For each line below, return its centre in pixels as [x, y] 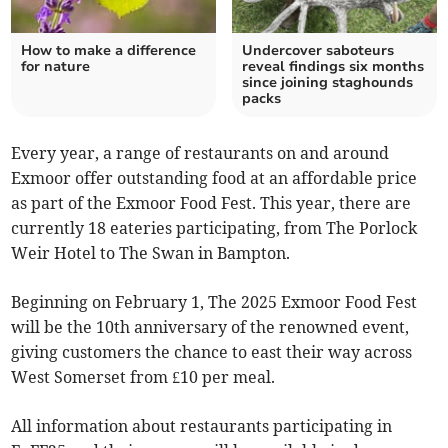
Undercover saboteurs [318, 51]
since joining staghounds [327, 83]
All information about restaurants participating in [202, 426]
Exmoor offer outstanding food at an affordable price [214, 178]
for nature [56, 67]
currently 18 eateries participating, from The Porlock [214, 228]
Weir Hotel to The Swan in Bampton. [151, 253]
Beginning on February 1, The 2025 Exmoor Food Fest [214, 302]
